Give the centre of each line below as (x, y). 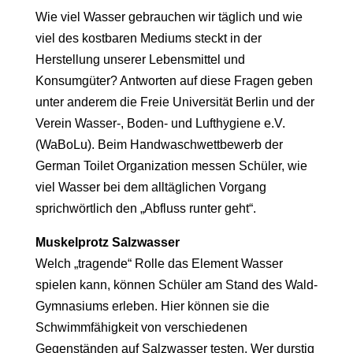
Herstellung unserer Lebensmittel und (140, 60)
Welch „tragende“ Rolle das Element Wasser (159, 264)
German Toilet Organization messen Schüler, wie (171, 166)
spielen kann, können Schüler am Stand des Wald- (176, 285)
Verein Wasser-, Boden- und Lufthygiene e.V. (160, 124)
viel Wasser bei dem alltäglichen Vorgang (150, 188)
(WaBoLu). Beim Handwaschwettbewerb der (159, 145)
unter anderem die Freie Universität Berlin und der (175, 102)
